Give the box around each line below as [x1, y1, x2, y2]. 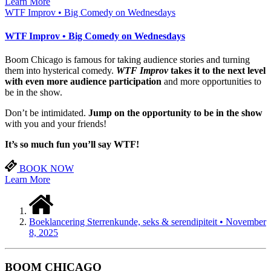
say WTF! [98, 139, 139, 150]
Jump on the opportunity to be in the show [88, 108, 263, 119]
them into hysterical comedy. [5, 65, 114, 76]
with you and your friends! [5, 119, 106, 129]
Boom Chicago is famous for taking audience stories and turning [5, 54, 250, 65]
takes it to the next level [168, 65, 266, 76]
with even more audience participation [5, 76, 162, 87]
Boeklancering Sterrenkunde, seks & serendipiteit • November [29, 217, 266, 227]
